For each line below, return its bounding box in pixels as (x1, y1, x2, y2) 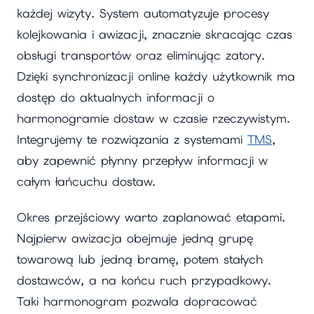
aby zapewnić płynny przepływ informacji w (17, 153, 268, 169)
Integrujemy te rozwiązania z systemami (17, 132, 247, 148)
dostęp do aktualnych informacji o (17, 90, 214, 106)
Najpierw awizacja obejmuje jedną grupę (17, 230, 253, 246)
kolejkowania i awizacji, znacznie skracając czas (17, 27, 292, 43)
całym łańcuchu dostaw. (17, 174, 156, 190)
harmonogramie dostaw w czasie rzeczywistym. (17, 111, 290, 127)
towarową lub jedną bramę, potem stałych (17, 251, 263, 267)
